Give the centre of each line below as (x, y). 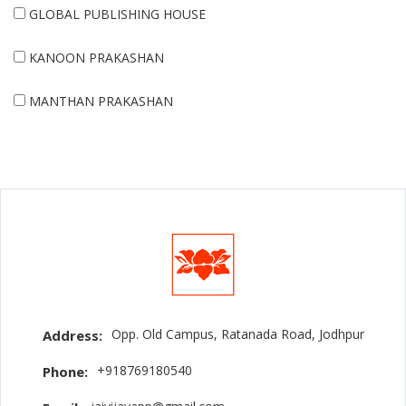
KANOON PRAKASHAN (97, 58)
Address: (72, 335)
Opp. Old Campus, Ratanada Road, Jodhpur (237, 334)
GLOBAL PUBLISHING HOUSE (117, 14)
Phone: (65, 372)
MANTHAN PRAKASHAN (101, 101)
